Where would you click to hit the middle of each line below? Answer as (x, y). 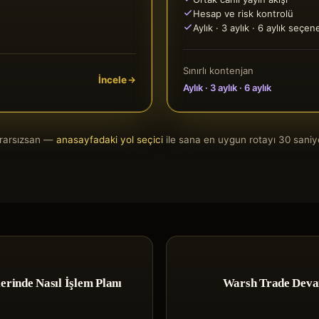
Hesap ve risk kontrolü (243, 14)
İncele (112, 80)
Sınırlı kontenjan (218, 70)
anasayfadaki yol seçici (110, 140)
